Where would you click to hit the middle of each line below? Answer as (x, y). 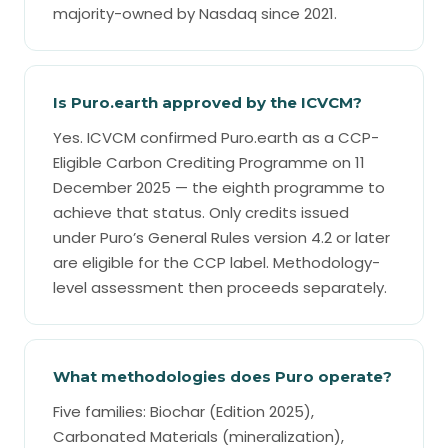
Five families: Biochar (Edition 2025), (183, 411)
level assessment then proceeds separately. (220, 287)
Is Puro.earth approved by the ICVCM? (207, 102)
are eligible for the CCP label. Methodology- (216, 262)
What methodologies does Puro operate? (222, 376)
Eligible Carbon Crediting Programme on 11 (209, 162)
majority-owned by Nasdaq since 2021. (195, 13)
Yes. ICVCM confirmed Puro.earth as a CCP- (216, 137)
